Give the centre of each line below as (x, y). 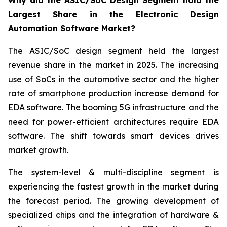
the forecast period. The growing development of (113, 201)
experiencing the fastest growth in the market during (113, 187)
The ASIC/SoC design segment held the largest (113, 51)
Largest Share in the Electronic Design (113, 14)
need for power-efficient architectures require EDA (113, 122)
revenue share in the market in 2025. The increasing (113, 65)
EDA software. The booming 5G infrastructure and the (113, 108)
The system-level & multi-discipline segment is (113, 173)
